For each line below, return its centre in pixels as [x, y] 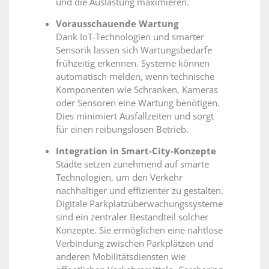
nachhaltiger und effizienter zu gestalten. [140, 191]
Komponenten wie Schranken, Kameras [137, 90]
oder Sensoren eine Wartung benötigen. [138, 103]
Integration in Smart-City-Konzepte [136, 151]
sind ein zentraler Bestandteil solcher [132, 217]
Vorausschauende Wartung [117, 24]
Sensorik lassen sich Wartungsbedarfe [134, 50]
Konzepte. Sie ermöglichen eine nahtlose [139, 230]
